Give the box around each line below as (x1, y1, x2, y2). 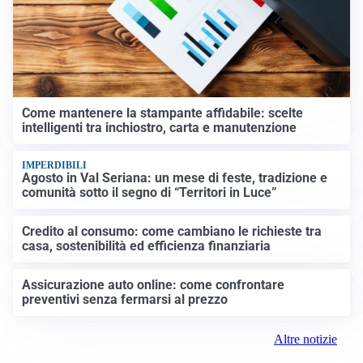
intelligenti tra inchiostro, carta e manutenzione (22, 119, 297, 135)
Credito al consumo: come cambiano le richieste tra (22, 223, 322, 239)
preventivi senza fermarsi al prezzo (22, 292, 228, 308)
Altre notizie (274, 332, 337, 347)
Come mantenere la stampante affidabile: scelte (22, 105, 304, 121)
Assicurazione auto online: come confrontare (22, 277, 285, 293)
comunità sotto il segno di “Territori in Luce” (22, 184, 278, 200)
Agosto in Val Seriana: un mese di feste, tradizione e (22, 169, 328, 186)
